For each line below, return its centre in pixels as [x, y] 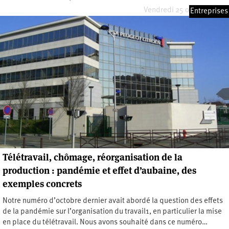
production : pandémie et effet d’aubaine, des [99, 170]
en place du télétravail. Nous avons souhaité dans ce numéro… [105, 222]
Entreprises [209, 11]
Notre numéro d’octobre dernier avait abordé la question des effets [113, 201]
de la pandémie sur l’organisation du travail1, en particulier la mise [112, 212]
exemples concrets [42, 184]
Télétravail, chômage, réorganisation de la [93, 157]
